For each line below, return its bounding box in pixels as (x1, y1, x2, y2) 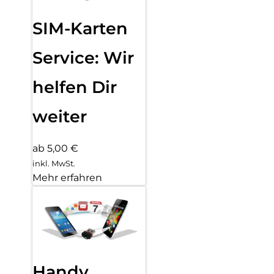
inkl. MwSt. (32, 158, 75, 168)
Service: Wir (32, 47, 134, 68)
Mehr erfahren (32, 171, 102, 183)
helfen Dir (32, 76, 117, 97)
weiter (32, 106, 87, 127)
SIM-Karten (32, 18, 128, 39)
